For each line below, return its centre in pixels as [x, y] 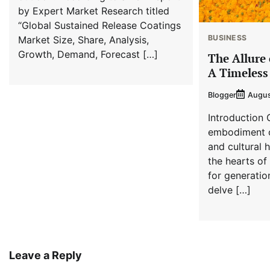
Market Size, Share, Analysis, [83, 39]
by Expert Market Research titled [94, 11]
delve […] [229, 190]
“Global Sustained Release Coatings [99, 25]
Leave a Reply [46, 256]
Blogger [222, 95]
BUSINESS [227, 37]
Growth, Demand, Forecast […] [88, 54]
